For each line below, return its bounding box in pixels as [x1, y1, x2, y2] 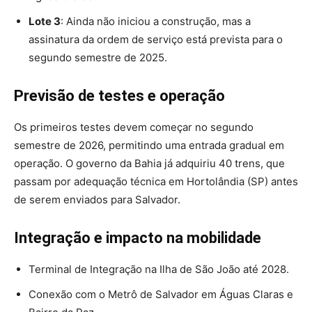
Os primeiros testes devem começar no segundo [14, 120, 253, 134]
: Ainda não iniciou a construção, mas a [61, 14, 251, 28]
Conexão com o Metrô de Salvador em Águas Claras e [29, 287, 293, 301]
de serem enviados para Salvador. [14, 192, 180, 206]
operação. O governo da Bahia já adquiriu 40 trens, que [14, 156, 285, 170]
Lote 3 [29, 14, 61, 28]
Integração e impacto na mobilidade [14, 228, 261, 247]
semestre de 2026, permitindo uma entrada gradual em [14, 138, 284, 152]
